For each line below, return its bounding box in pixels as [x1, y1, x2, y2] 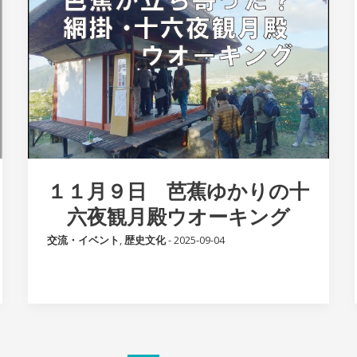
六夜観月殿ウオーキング [66, 202, 290, 230]
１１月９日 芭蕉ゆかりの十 [47, 177, 310, 205]
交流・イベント [46, 233, 120, 248]
